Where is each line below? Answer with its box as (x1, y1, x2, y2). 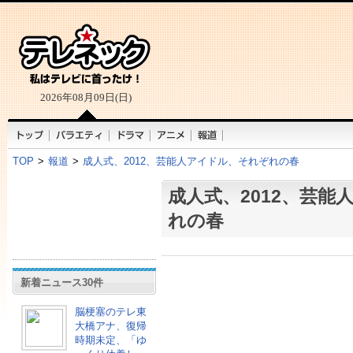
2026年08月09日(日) (39, 91, 132, 103)
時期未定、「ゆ (74, 334, 147, 346)
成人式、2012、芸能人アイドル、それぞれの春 (82, 155, 299, 167)
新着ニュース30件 (20, 277, 103, 288)
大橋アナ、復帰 (74, 320, 147, 332)
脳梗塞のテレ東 (74, 306, 147, 318)
